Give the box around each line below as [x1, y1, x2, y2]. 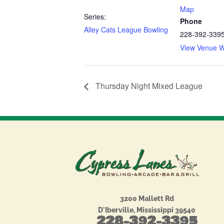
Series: [84, 11, 106, 21]
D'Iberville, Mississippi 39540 [98, 206, 196, 214]
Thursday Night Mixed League [93, 80, 202, 92]
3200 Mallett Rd [119, 194, 174, 203]
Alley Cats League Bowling [84, 24, 168, 34]
